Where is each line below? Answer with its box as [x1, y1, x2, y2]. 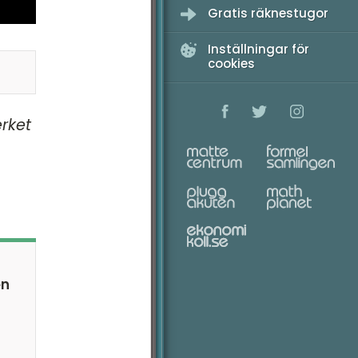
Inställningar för [208, 41, 309, 58]
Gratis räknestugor [208, 5, 328, 22]
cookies [208, 55, 255, 72]
